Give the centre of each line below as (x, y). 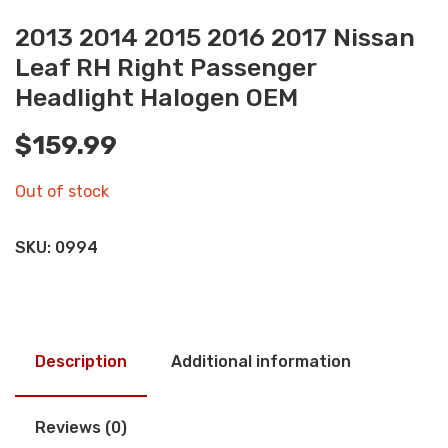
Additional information (261, 362)
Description (81, 362)
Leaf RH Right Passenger (165, 68)
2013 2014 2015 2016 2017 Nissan (215, 38)
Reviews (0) (81, 428)
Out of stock (62, 192)
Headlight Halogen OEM (156, 98)
